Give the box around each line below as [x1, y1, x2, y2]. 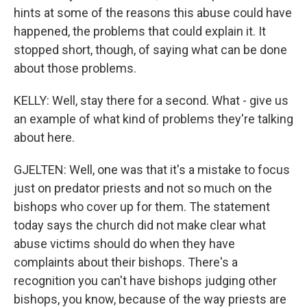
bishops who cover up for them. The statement [14, 199, 270, 214]
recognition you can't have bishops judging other [14, 273, 277, 288]
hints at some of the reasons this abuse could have [14, 5, 292, 20]
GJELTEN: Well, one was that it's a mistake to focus [14, 162, 290, 177]
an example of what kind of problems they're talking [14, 112, 293, 126]
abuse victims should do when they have [14, 236, 235, 251]
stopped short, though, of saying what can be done [14, 42, 287, 57]
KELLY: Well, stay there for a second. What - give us [14, 93, 288, 108]
